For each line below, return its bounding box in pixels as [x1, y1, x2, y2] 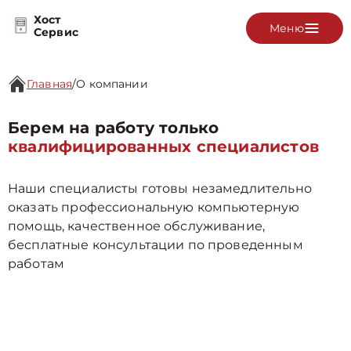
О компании [76, 77, 148, 91]
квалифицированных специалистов [8, 137, 319, 156]
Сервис [34, 24, 78, 39]
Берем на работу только [8, 118, 219, 137]
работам [8, 256, 65, 271]
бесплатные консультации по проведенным [8, 237, 303, 252]
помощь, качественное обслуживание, [8, 219, 266, 233]
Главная [27, 77, 73, 91]
